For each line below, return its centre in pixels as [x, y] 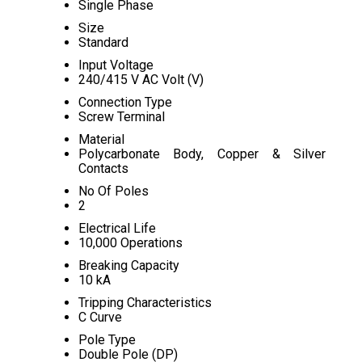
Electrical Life [117, 228]
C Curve [100, 317]
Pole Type [107, 340]
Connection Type [125, 102]
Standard [103, 42]
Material [101, 139]
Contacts [103, 168]
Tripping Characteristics [145, 303]
